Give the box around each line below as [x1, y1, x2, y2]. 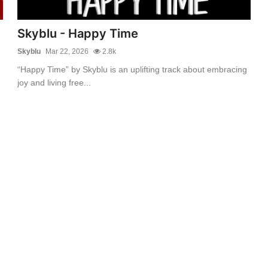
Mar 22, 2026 [45, 47, 89, 56]
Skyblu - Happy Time [17, 26, 139, 41]
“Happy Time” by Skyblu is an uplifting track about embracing [17, 64, 248, 74]
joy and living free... [17, 77, 92, 87]
